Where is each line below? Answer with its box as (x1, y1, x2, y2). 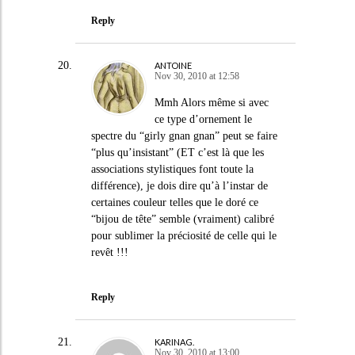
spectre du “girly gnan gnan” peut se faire (90, 130, 277, 142)
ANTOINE (154, 60, 192, 71)
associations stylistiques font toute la (90, 163, 254, 175)
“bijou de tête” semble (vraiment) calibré (90, 213, 274, 225)
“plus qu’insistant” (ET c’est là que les (90, 147, 264, 158)
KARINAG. (154, 336, 194, 347)
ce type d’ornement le (154, 113, 252, 125)
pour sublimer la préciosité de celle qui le (90, 230, 277, 242)
